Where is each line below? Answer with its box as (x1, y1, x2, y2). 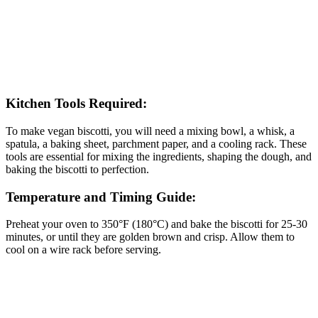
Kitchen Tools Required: (6, 96, 147, 111)
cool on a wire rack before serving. (6, 243, 161, 256)
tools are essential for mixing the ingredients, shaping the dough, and (6, 150, 312, 163)
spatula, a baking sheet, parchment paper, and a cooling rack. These (6, 138, 307, 150)
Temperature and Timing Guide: (6, 189, 196, 204)
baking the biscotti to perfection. (6, 163, 149, 175)
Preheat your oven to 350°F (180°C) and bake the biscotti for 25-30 (6, 218, 307, 231)
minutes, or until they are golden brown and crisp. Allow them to (6, 231, 295, 243)
